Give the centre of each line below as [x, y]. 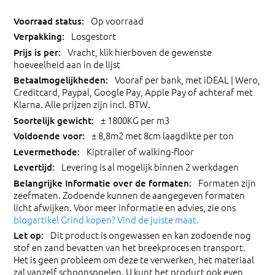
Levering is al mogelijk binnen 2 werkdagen [150, 167]
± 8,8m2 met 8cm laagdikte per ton [163, 136]
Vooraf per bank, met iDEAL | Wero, [188, 80]
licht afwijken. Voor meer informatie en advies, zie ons [125, 207]
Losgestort [94, 36]
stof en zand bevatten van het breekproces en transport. [130, 247]
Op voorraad [117, 20]
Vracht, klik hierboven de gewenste [140, 52]
